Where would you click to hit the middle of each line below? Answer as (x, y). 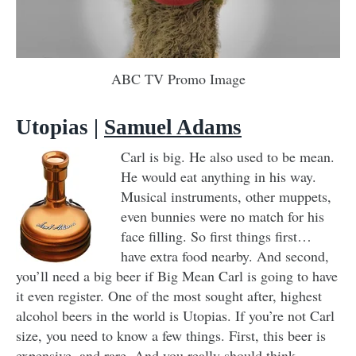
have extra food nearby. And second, (225, 256)
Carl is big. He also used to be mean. (228, 157)
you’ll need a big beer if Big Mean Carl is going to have (177, 276)
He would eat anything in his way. (219, 177)
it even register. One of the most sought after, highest (169, 296)
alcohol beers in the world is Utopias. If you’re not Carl (175, 316)
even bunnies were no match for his (222, 217)
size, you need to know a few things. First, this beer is (171, 336)
